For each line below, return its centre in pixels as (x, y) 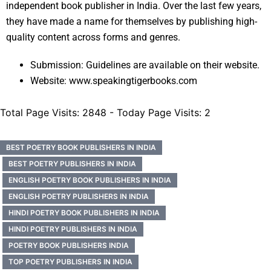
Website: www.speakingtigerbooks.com (114, 81)
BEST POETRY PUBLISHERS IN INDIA (72, 164)
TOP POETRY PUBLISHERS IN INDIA (70, 262)
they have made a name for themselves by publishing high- (132, 22)
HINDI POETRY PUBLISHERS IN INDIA (73, 229)
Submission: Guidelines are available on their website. (145, 65)
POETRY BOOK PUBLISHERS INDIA (69, 246)
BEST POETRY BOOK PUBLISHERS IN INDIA (81, 148)
